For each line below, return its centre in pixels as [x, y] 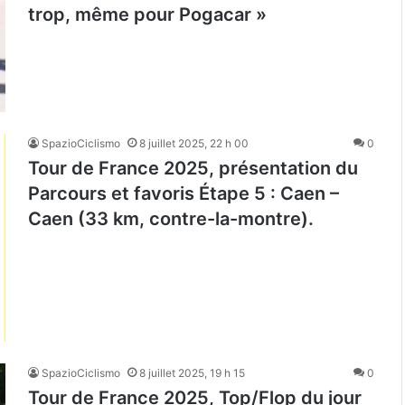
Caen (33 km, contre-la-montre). [171, 219]
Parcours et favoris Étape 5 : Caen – [184, 194]
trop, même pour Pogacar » [147, 14]
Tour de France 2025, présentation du [193, 169]
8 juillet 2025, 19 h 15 [192, 373]
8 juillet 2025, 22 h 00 [194, 144]
